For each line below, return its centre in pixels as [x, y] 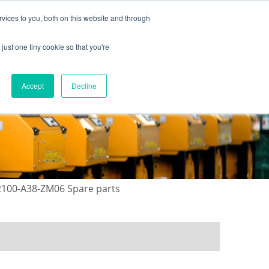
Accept [33, 86]
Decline [84, 86]
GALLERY [120, 71]
